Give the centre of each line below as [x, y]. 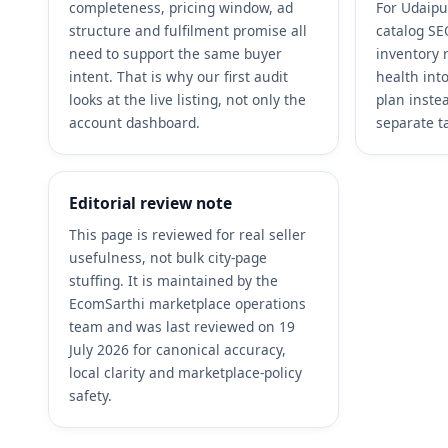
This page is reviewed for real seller [187, 235]
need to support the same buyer [175, 54]
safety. [90, 396]
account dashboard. [134, 123]
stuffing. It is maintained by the [173, 281]
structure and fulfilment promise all [188, 31]
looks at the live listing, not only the [187, 100]
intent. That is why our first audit [178, 77]
